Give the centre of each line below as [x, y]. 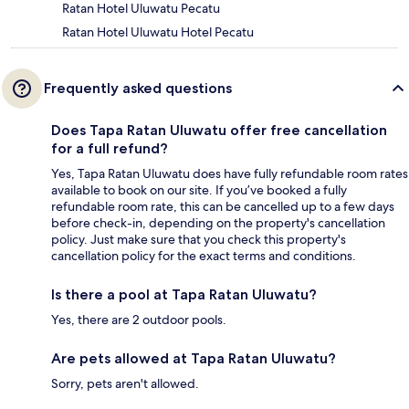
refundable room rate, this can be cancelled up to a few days [223, 207]
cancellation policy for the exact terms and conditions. [204, 256]
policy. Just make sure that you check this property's [199, 240]
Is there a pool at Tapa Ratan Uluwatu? [184, 295]
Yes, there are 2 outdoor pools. [139, 320]
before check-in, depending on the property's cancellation [218, 223]
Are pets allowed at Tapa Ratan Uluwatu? [194, 359]
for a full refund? [110, 149]
